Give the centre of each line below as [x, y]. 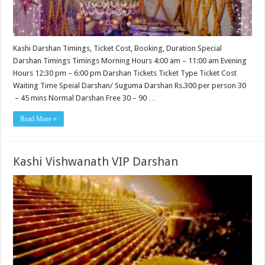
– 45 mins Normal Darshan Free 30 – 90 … [85, 98]
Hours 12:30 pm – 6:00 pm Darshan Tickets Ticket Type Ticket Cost [125, 73]
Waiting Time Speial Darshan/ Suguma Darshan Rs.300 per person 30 [130, 86]
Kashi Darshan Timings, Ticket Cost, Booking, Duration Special [118, 49]
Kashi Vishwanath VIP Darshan [96, 162]
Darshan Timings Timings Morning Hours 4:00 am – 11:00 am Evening [130, 61]
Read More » [39, 119]
